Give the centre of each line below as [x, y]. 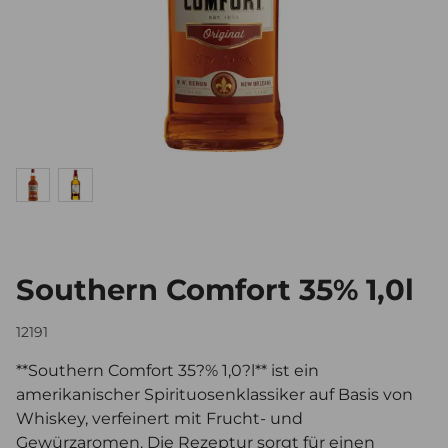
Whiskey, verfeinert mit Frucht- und [159, 419]
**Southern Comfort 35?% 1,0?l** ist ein [167, 371]
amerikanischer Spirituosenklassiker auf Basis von [214, 395]
